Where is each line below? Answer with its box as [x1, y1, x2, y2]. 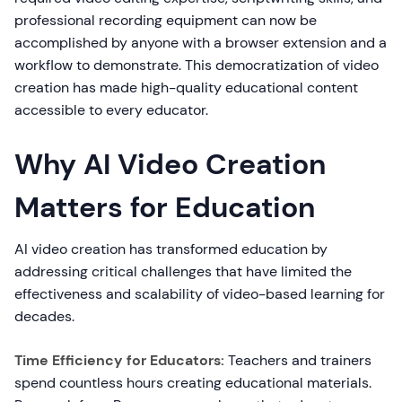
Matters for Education [14, 188, 315, 226]
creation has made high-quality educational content [14, 78, 358, 97]
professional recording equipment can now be [14, 11, 317, 30]
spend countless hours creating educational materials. [14, 373, 371, 392]
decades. [14, 307, 74, 326]
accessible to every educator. [14, 100, 208, 119]
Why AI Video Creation [14, 145, 326, 183]
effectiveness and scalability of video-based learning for [14, 284, 385, 303]
